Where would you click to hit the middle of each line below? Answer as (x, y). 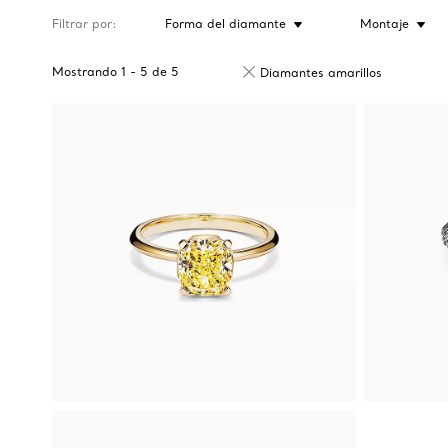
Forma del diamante (225, 23)
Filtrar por (82, 23)
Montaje (384, 23)
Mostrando (84, 71)
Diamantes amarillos (321, 72)
